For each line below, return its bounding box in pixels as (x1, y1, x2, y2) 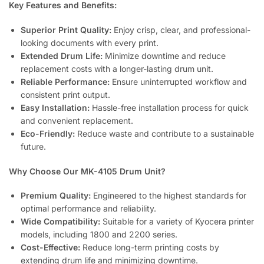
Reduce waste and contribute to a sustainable (75, 128, 254, 138)
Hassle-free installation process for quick (90, 102, 249, 113)
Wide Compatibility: (21, 216, 100, 226)
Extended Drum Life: (21, 50, 103, 61)
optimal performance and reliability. (21, 203, 156, 213)
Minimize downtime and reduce (103, 50, 226, 61)
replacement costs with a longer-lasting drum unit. (21, 63, 213, 74)
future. (21, 141, 46, 151)
